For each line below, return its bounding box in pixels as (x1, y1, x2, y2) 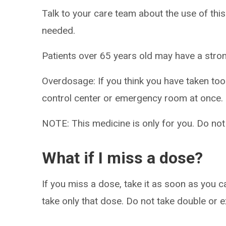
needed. (42, 25, 76, 36)
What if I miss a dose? (42, 148, 203, 167)
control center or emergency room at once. (42, 92, 223, 104)
